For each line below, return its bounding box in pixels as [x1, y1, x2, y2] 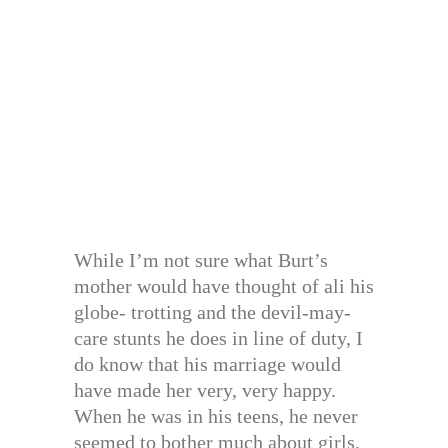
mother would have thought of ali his [74, 275, 374, 298]
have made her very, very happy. [74, 379, 336, 402]
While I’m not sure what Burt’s [74, 249, 328, 272]
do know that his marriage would [74, 353, 341, 376]
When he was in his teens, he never [74, 405, 358, 428]
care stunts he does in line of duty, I [74, 327, 363, 350]
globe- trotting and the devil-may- [74, 301, 351, 324]
